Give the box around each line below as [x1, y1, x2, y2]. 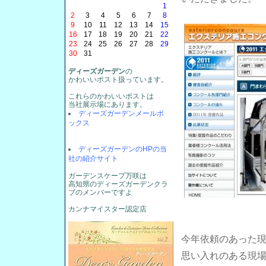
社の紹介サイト [68, 154, 118, 163]
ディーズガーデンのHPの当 [78, 145, 167, 153]
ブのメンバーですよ [68, 188, 132, 197]
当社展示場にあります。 [68, 100, 147, 109]
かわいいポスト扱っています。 [68, 75, 168, 84]
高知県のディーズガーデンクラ [68, 180, 168, 188]
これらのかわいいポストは [68, 92, 154, 100]
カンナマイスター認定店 [68, 205, 147, 213]
